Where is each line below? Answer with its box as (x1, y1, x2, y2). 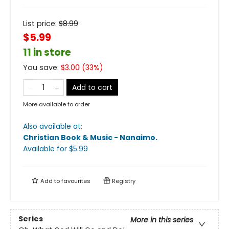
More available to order (23, 100, 90, 109)
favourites (61, 177, 90, 186)
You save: (23, 62, 61, 73)
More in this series (130, 214, 193, 225)
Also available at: (23, 121, 82, 132)
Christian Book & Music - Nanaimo (23, 132, 155, 143)
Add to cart (72, 82, 112, 93)
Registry (110, 177, 135, 186)
